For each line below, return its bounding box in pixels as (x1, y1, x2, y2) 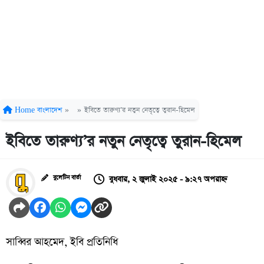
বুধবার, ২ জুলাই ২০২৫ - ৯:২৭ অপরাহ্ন (109, 173, 227, 185)
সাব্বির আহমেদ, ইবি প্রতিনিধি (6, 235, 121, 249)
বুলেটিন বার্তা (53, 174, 81, 183)
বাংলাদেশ (37, 105, 62, 115)
